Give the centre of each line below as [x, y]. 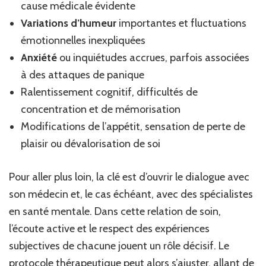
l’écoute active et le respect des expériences [109, 228]
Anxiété [39, 57]
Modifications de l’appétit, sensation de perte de [133, 126]
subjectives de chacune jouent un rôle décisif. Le [119, 246]
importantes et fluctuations [181, 23]
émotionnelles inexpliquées [83, 40]
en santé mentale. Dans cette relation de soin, [115, 211]
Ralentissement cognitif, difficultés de [109, 92]
